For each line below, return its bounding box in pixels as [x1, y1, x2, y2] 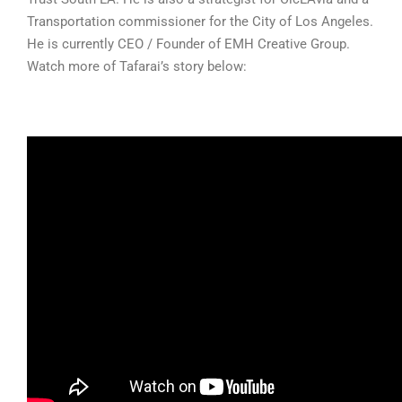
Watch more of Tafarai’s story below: [27, 58, 247, 75]
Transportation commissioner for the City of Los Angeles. [27, 13, 373, 31]
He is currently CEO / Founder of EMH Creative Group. [27, 36, 350, 53]
